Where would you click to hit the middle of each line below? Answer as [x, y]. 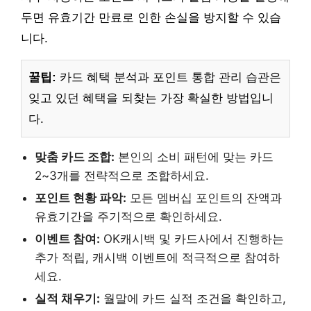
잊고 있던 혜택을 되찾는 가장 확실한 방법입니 [151, 99]
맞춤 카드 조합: [75, 157]
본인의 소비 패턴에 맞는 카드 [194, 157]
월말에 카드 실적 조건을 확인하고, [193, 299]
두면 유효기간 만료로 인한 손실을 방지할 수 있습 [151, 18]
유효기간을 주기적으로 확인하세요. [128, 217]
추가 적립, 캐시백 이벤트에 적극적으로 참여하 [157, 258]
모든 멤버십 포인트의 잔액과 [204, 198]
